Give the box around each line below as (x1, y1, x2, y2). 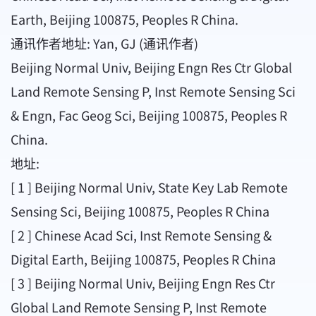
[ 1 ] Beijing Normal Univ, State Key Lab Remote (11, 178, 288, 197)
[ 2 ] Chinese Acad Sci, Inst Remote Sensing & (11, 226, 272, 245)
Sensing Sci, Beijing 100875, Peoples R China (11, 202, 269, 221)
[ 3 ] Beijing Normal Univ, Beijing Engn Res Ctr (11, 274, 275, 293)
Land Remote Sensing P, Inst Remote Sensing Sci (11, 82, 296, 101)
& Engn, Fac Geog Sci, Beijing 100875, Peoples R (11, 106, 287, 125)
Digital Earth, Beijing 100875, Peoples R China (11, 250, 276, 269)
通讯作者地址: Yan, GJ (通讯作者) (11, 34, 198, 53)
